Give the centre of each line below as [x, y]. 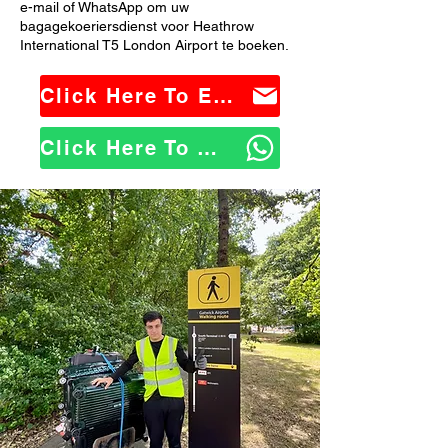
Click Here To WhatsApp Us [207, 148]
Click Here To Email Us [223, 96]
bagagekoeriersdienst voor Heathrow [137, 26]
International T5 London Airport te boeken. [154, 45]
